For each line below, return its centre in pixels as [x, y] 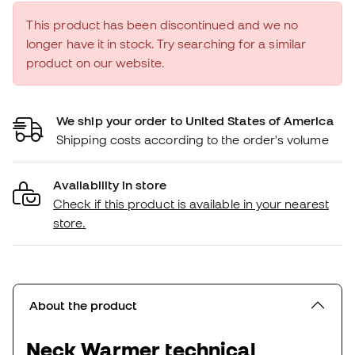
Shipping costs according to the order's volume [193, 140]
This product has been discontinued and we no [162, 25]
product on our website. [95, 63]
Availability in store [110, 185]
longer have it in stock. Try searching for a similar [166, 44]
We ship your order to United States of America [195, 121]
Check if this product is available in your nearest [191, 204]
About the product [83, 305]
